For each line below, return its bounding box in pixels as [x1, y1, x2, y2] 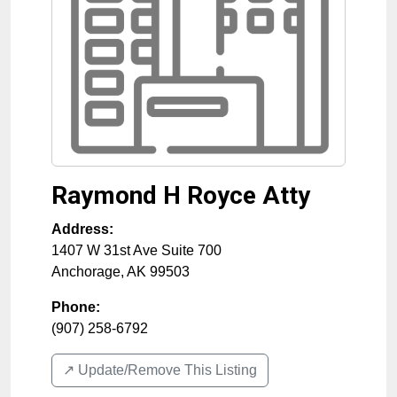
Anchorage [51, 264, 121, 279]
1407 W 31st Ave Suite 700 [51, 243, 222, 258]
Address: [51, 222, 113, 237]
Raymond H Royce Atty [51, 181, 310, 210]
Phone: [51, 300, 100, 315]
